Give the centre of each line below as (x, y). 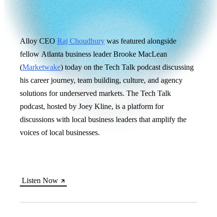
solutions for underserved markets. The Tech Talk (95, 93)
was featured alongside (140, 41)
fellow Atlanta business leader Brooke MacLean (93, 54)
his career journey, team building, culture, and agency (101, 80)
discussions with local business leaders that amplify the (103, 119)
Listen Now (40, 180)
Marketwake (41, 67)
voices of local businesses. (61, 132)
